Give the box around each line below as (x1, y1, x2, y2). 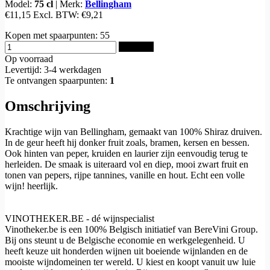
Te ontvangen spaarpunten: (5, 75, 110, 86)
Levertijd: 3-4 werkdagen (5, 64, 101, 75)
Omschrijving (5, 98, 90, 114)
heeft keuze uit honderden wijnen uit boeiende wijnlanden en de (5, 245, 248, 256)
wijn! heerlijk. (5, 180, 58, 191)
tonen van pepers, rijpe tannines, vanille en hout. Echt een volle (5, 169, 245, 180)
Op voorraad (5, 53, 53, 64)
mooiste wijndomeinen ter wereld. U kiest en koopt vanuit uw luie (5, 256, 256, 267)
